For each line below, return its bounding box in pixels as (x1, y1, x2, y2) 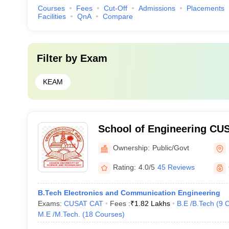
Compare (102, 12, 133, 20)
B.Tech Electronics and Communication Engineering (37, 189, 220, 197)
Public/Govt (152, 143, 189, 152)
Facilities (37, 12, 66, 20)
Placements (186, 4, 224, 12)
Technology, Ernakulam (98, 150, 212, 161)
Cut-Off (103, 4, 127, 12)
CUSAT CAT (63, 199, 103, 208)
